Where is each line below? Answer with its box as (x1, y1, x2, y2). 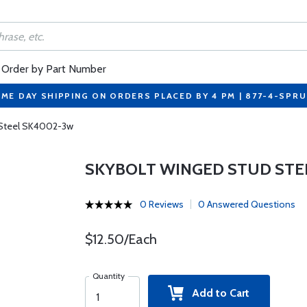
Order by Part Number (1, 62, 106, 75)
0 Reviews (139, 198, 184, 210)
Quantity (92, 271, 125, 281)
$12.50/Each (84, 231, 157, 247)
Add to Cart (184, 286, 250, 299)
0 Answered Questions (197, 198, 295, 210)
